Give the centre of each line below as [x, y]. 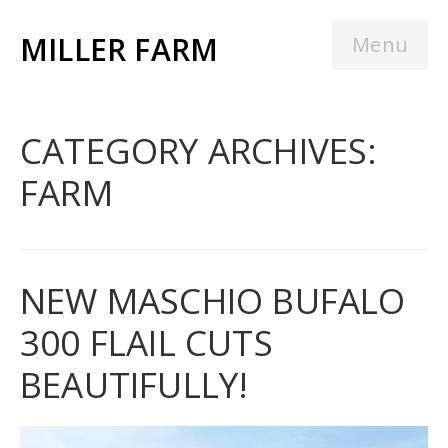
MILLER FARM [119, 49]
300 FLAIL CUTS [146, 342]
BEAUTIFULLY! [134, 384]
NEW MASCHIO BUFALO [213, 300]
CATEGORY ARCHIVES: [199, 150]
